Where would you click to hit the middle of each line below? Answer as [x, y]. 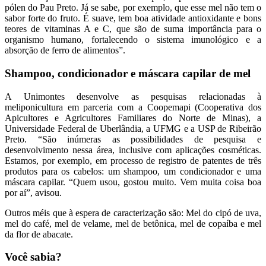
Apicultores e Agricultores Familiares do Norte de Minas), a [133, 118]
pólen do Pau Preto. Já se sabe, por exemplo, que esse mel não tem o [133, 8]
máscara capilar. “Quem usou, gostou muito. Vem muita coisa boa [133, 182]
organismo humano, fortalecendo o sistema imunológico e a [133, 40]
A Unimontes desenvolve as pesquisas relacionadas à [133, 96]
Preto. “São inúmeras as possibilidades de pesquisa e [133, 139]
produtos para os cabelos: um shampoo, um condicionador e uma [133, 171]
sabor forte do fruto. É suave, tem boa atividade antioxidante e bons [133, 18]
